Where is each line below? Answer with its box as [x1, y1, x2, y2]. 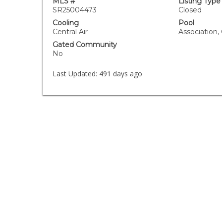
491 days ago [97, 69, 143, 78]
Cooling [53, 18, 79, 27]
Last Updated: [53, 69, 98, 78]
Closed [178, 5, 202, 14]
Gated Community [53, 40, 117, 49]
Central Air [53, 27, 88, 36]
